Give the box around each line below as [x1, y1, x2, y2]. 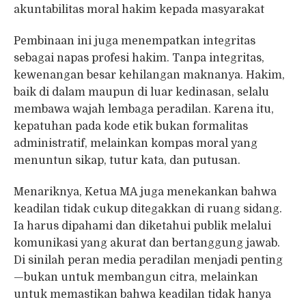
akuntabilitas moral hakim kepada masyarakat [14, 3, 264, 16]
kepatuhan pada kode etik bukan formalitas [14, 120, 248, 133]
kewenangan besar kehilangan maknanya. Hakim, [14, 69, 285, 82]
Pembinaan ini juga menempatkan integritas [14, 35, 255, 48]
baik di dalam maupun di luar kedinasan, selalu [14, 86, 269, 99]
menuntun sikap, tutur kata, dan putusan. [14, 154, 240, 167]
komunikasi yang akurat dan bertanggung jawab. [14, 237, 280, 250]
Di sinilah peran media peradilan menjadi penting [14, 254, 283, 267]
